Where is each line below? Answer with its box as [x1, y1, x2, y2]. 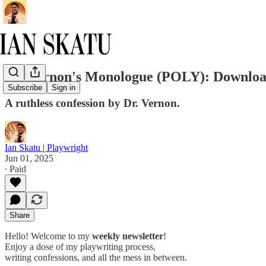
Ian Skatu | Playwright [5, 142, 88, 153]
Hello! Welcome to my [5, 230, 92, 241]
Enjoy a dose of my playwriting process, [5, 241, 156, 252]
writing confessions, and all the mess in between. [5, 252, 187, 262]
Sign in [52, 83, 75, 93]
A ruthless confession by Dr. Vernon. [5, 96, 180, 109]
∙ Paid [5, 163, 26, 174]
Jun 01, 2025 [5, 153, 53, 163]
